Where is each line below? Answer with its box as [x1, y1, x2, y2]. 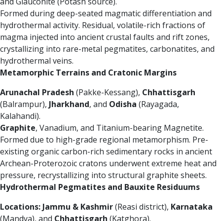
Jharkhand [49, 99, 89, 110]
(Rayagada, [137, 99, 179, 110]
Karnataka [171, 201, 213, 213]
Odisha [109, 99, 137, 110]
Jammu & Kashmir [42, 201, 113, 213]
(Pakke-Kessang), [74, 87, 142, 98]
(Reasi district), [113, 201, 171, 213]
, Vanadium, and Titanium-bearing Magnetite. [36, 122, 204, 134]
